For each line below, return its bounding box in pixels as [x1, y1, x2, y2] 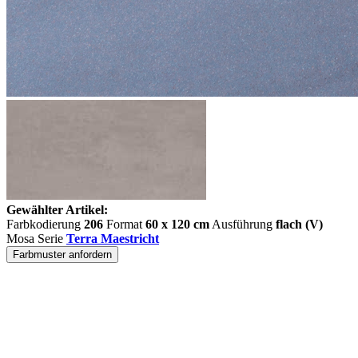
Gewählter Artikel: [6, 203, 108, 217]
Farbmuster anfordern [13, 249, 112, 261]
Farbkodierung [6, 217, 84, 231]
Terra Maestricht [66, 232, 159, 245]
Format [103, 217, 145, 231]
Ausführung [209, 217, 276, 231]
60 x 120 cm [145, 217, 209, 231]
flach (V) [276, 217, 323, 231]
